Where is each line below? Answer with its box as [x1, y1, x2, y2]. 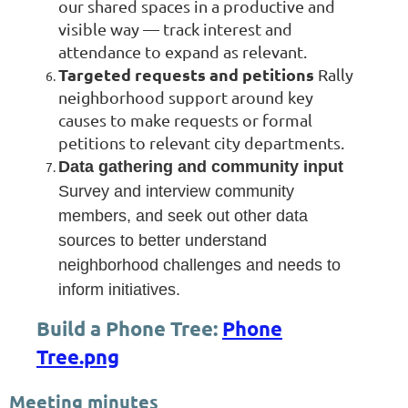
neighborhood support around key [58, 87, 313, 107]
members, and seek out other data [58, 206, 308, 225]
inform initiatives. [58, 280, 180, 299]
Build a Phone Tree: [36, 315, 222, 341]
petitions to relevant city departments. [58, 132, 344, 152]
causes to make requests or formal [58, 109, 312, 129]
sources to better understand [58, 230, 267, 250]
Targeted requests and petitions [58, 63, 314, 85]
